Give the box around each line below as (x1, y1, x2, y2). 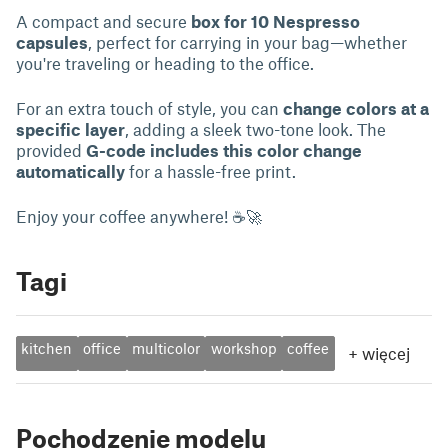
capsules (16, 32, 88, 52)
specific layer (16, 119, 125, 139)
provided (16, 140, 86, 160)
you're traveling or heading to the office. (16, 53, 314, 73)
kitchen (21, 339, 73, 358)
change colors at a (283, 98, 429, 118)
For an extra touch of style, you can (16, 98, 283, 118)
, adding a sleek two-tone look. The (125, 119, 386, 139)
